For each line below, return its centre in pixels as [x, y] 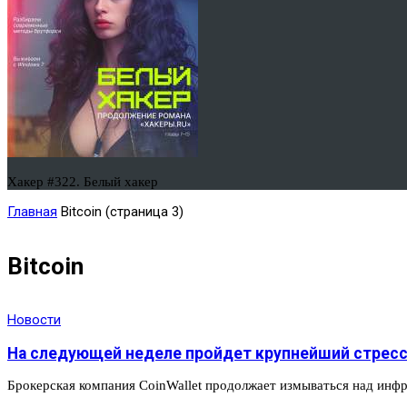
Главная [32, 212]
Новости [34, 320]
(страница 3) [143, 212]
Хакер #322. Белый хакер [83, 182]
